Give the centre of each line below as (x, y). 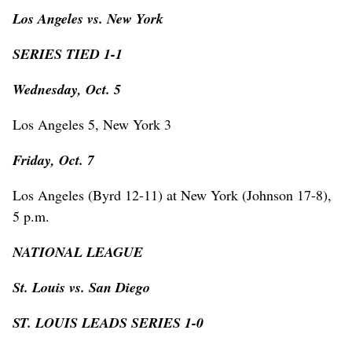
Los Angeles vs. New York (88, 18)
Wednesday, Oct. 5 (67, 89)
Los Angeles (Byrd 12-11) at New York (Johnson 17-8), (172, 194)
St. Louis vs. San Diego (81, 287)
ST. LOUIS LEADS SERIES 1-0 (108, 322)
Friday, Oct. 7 (53, 159)
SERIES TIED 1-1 (68, 53)
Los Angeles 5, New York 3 (92, 124)
